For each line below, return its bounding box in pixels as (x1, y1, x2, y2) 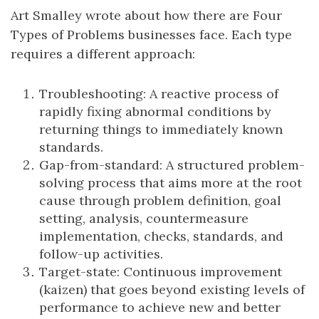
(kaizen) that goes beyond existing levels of (39, 281, 305, 298)
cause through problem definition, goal (39, 192, 281, 209)
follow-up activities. (39, 246, 163, 263)
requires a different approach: (11, 46, 195, 63)
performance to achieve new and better (39, 299, 281, 316)
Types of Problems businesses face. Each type (11, 26, 292, 43)
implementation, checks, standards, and (39, 228, 283, 245)
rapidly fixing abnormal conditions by (39, 103, 271, 120)
